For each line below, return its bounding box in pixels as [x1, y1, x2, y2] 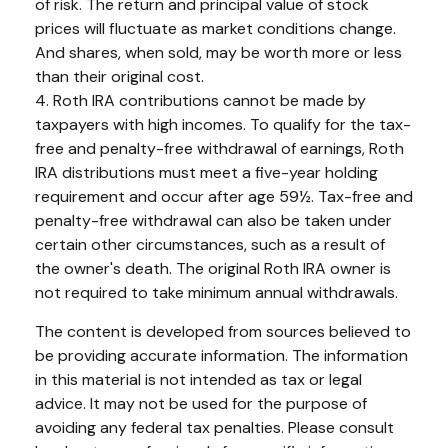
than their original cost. [35, 66, 204, 88]
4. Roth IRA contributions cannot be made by [35, 90, 366, 112]
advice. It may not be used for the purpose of [35, 393, 367, 415]
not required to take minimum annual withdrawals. [35, 282, 398, 304]
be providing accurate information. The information [35, 345, 408, 367]
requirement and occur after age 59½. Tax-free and [35, 186, 413, 208]
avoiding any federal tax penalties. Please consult [35, 417, 394, 439]
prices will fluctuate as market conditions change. [35, 18, 396, 40]
